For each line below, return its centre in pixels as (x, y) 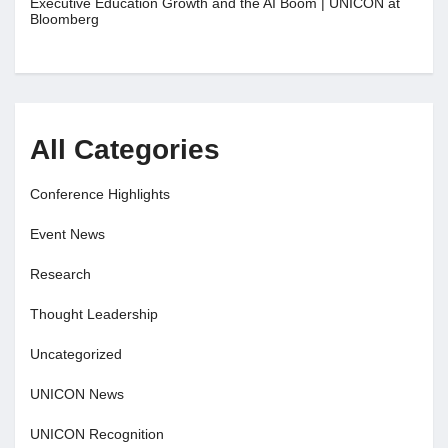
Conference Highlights (100, 193)
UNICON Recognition (97, 433)
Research (60, 273)
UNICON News (77, 393)
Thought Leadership (94, 313)
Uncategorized (76, 353)
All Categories (125, 149)
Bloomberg (64, 18)
